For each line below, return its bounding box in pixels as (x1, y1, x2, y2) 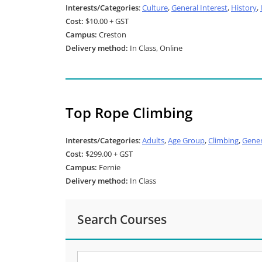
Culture (142, 2, 168, 13)
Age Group (168, 135, 205, 146)
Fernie (97, 162, 120, 173)
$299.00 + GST (84, 149, 133, 159)
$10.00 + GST (84, 16, 129, 26)
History (231, 2, 257, 13)
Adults (142, 135, 164, 146)
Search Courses (77, 211, 167, 227)
